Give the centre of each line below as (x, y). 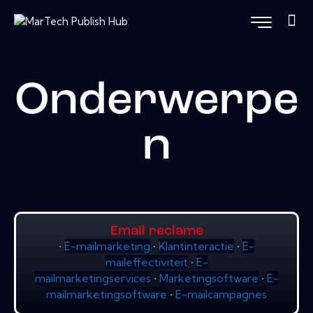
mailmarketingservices (93, 278)
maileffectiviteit (146, 262)
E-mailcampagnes (221, 294)
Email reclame (156, 232)
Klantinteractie (196, 246)
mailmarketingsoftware (107, 294)
